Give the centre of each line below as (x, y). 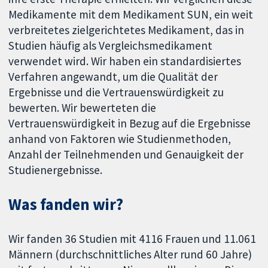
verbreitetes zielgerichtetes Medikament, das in (127, 30)
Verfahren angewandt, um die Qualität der (113, 76)
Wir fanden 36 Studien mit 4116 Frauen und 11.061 (133, 239)
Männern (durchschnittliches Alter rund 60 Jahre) (130, 255)
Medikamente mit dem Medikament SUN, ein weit (131, 14)
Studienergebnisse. (56, 170)
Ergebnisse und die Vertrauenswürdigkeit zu (116, 92)
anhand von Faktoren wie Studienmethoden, (120, 138)
